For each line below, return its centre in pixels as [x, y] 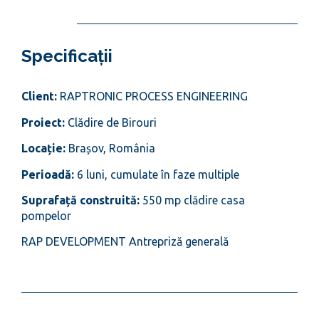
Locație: [43, 148]
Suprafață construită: [80, 200]
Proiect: [45, 122]
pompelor [46, 215]
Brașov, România [110, 148]
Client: [41, 96]
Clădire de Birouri [112, 122]
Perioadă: [49, 174]
